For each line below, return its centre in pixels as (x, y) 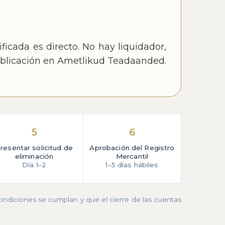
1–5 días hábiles (132, 165)
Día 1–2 (34, 165)
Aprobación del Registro (132, 148)
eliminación (34, 156)
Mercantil (132, 156)
